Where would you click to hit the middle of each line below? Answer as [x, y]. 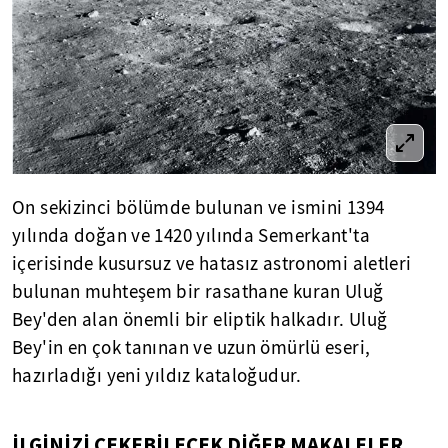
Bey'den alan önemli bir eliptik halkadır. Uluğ [200, 319]
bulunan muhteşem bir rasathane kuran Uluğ [198, 291]
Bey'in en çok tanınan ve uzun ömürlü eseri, [191, 347]
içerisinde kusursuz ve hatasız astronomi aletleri [212, 263]
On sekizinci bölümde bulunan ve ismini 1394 [198, 207]
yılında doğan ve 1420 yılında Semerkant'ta [191, 235]
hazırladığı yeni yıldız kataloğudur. [157, 375]
